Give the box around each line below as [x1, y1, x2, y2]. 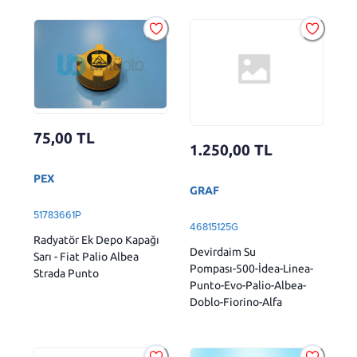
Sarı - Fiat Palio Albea [33, 249, 139, 263]
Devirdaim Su [190, 245, 256, 259]
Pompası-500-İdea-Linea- [190, 262, 313, 276]
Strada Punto [33, 266, 99, 280]
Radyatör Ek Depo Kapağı [33, 233, 159, 246]
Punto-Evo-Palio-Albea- [190, 279, 306, 292]
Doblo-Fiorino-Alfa [190, 296, 282, 309]
